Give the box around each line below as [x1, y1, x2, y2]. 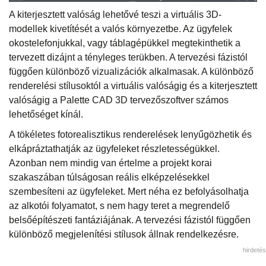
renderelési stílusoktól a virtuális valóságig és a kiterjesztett [9, 80, 257, 91]
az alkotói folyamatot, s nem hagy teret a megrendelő [9, 200, 230, 211]
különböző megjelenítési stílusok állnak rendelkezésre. [9, 229, 239, 239]
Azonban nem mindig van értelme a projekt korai [9, 157, 212, 168]
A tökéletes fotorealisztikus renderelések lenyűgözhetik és [9, 129, 252, 140]
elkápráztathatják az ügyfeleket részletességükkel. [9, 143, 220, 154]
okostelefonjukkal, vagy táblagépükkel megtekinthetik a [9, 37, 240, 48]
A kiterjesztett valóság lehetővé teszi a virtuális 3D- [9, 9, 221, 20]
